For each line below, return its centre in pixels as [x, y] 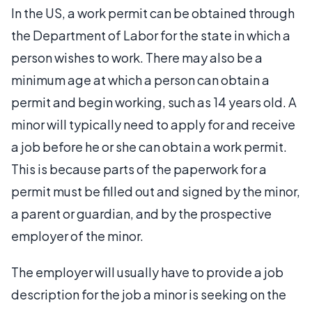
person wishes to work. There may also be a [137, 57]
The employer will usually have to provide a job [147, 272]
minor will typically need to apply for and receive [153, 124]
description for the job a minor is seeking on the [149, 294]
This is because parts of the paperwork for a [139, 169]
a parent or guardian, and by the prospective [141, 213]
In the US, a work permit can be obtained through [153, 13]
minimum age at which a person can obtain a [140, 79]
